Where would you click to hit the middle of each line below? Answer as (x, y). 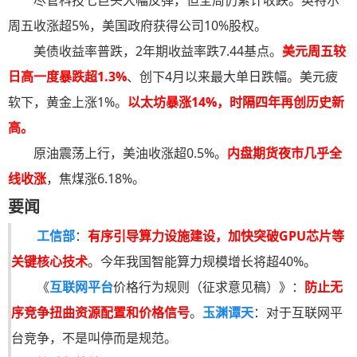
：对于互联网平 (298, 313)
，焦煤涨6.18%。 (96, 179)
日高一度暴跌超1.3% (67, 77)
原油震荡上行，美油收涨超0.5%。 (130, 153)
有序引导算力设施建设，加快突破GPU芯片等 (216, 236)
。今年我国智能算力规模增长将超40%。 (202, 262)
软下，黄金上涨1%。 (68, 102)
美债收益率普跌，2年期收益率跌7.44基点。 (158, 51)
